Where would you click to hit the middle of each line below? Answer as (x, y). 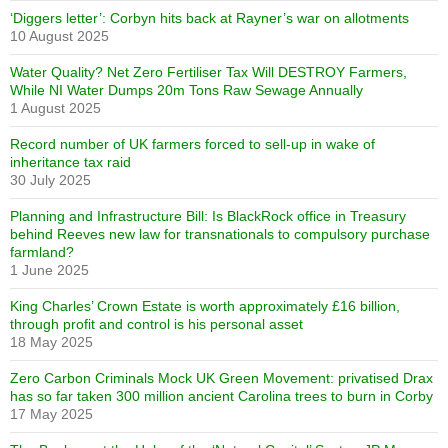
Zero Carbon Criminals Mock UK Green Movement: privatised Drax (221, 378)
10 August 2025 (59, 36)
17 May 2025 (51, 414)
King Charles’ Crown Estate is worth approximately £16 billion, (205, 306)
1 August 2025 (55, 108)
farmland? (42, 252)
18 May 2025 (51, 342)
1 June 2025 (49, 270)
